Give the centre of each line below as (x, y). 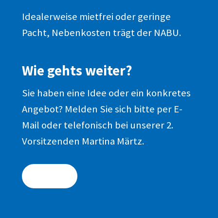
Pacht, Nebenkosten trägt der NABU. (101, 32)
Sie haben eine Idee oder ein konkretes (106, 93)
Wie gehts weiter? (77, 70)
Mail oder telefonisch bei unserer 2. (98, 125)
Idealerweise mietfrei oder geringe (96, 16)
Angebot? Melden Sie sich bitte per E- (102, 109)
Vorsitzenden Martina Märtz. (83, 141)
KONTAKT (49, 176)
